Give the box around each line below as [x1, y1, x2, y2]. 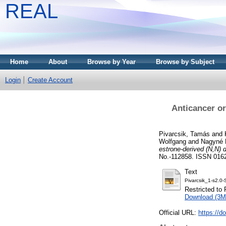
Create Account [28, 76, 73, 84]
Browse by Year [87, 58, 136, 66]
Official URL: [159, 209, 198, 217]
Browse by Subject [156, 58, 214, 66]
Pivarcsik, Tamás [159, 130, 210, 138]
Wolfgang [159, 137, 186, 145]
